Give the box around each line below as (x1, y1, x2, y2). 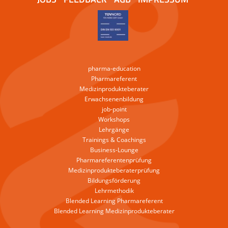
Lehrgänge (99, 125, 129, 134)
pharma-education (88, 64, 140, 73)
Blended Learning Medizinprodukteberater (53, 207, 175, 215)
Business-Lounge (90, 146, 138, 154)
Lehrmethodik (94, 186, 134, 195)
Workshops (98, 115, 130, 124)
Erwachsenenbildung (84, 95, 144, 103)
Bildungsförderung (88, 176, 140, 185)
